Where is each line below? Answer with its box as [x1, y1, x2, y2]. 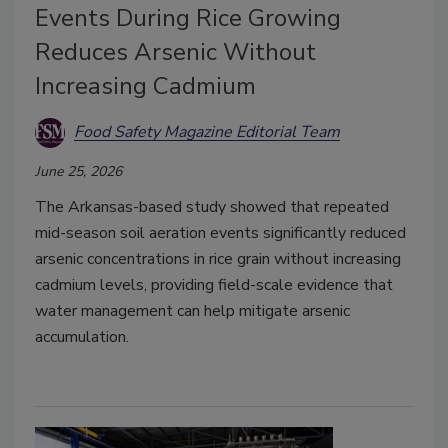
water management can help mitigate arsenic [35, 299, 350, 322]
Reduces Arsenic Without [35, 35, 316, 68]
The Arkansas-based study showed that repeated [35, 195, 389, 218]
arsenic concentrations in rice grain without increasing [35, 247, 401, 270]
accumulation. [35, 325, 129, 348]
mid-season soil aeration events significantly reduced [35, 221, 406, 244]
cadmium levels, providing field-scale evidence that [35, 273, 393, 296]
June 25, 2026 [35, 161, 122, 181]
